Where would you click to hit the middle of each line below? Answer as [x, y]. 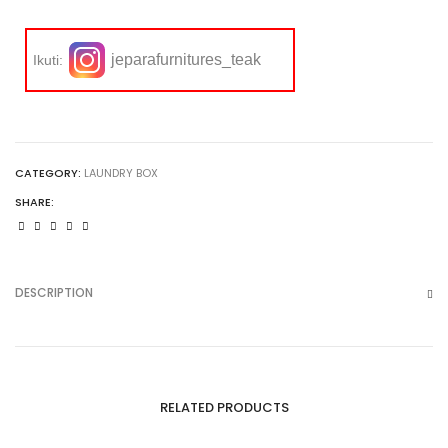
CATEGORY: [49, 173]
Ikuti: [48, 60]
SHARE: [34, 202]
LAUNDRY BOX [121, 173]
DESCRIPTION [54, 293]
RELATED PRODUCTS [224, 408]
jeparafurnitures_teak [186, 60]
